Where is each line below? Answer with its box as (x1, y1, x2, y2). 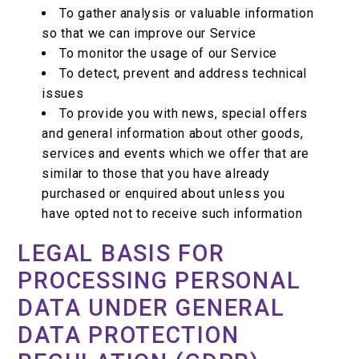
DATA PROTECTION (18, 321, 240, 349)
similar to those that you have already (42, 166, 270, 182)
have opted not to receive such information (42, 206, 303, 222)
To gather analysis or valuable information (59, 6, 314, 22)
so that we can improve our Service (42, 26, 256, 42)
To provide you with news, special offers (59, 106, 309, 122)
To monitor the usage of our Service (59, 46, 277, 62)
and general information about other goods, (42, 126, 304, 142)
